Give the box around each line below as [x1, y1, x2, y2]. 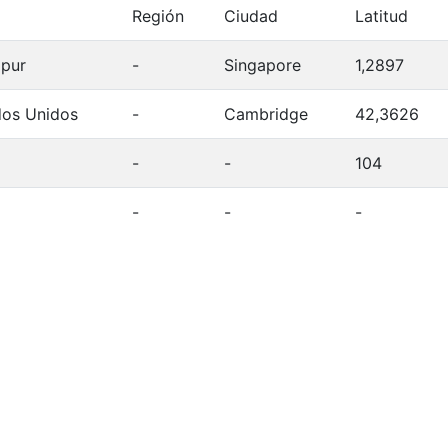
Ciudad [224, 5, 278, 26]
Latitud [355, 5, 408, 26]
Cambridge [224, 103, 308, 124]
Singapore [224, 54, 301, 75]
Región [132, 5, 184, 26]
